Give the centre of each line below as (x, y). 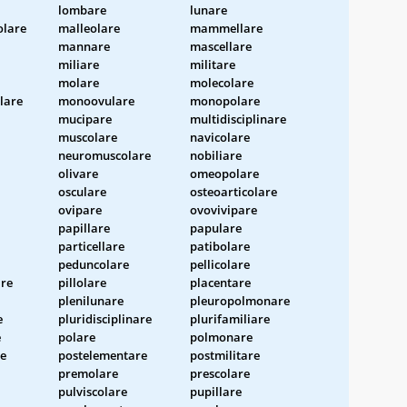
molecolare (222, 82)
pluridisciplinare (105, 318)
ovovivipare (223, 209)
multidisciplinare (238, 119)
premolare (88, 373)
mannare (84, 46)
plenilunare (91, 300)
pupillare (216, 391)
